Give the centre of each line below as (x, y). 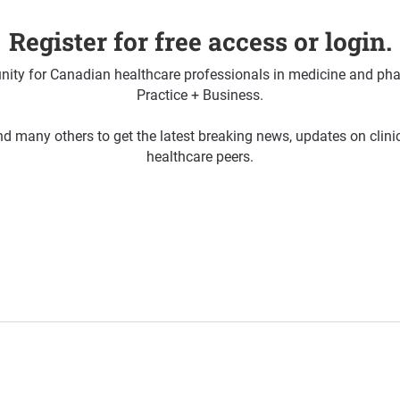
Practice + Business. (200, 96)
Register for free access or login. (200, 41)
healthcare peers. (200, 157)
